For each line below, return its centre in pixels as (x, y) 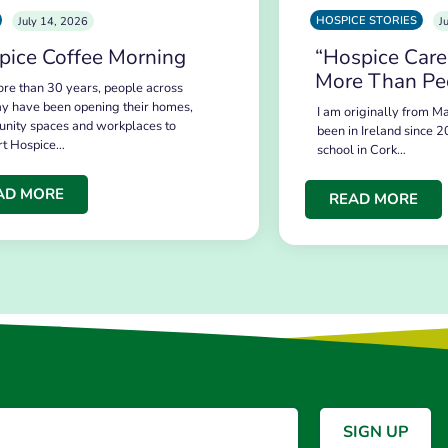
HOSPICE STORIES (366, 21)
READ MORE (373, 199)
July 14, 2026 (53, 22)
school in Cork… (362, 150)
